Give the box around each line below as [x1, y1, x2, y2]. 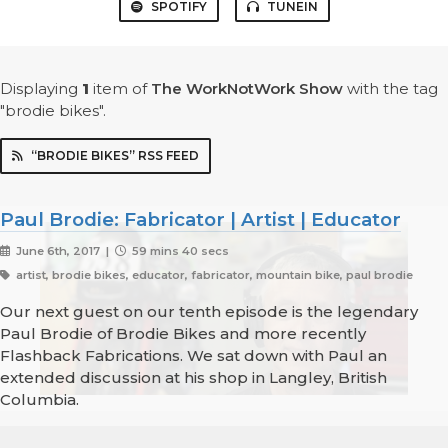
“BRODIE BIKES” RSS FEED [31, 148, 199, 164]
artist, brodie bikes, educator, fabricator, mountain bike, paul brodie [12, 268, 413, 283]
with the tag [343, 79, 438, 99]
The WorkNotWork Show [151, 79, 343, 99]
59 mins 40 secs [128, 244, 229, 259]
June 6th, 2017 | [12, 244, 115, 259]
